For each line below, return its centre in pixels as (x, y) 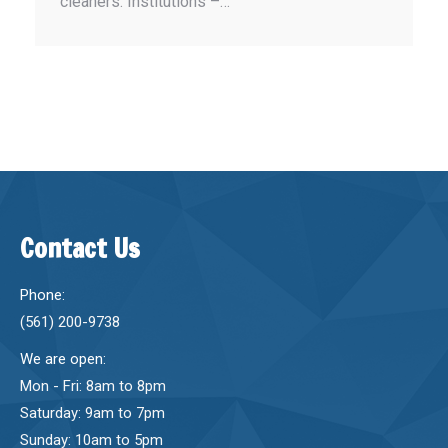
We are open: (63, 359)
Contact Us (80, 249)
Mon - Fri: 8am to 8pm (93, 386)
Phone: (42, 295)
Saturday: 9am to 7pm (92, 413)
